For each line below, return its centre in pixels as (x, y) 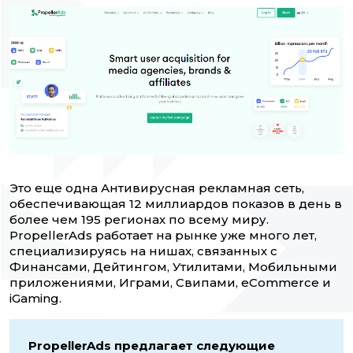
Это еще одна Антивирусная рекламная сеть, (157, 188)
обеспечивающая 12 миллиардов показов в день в (176, 204)
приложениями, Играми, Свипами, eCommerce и (170, 283)
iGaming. (35, 299)
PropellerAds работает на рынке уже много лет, (163, 236)
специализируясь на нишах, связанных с (143, 251)
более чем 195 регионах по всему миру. (139, 220)
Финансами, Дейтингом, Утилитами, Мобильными (173, 267)
